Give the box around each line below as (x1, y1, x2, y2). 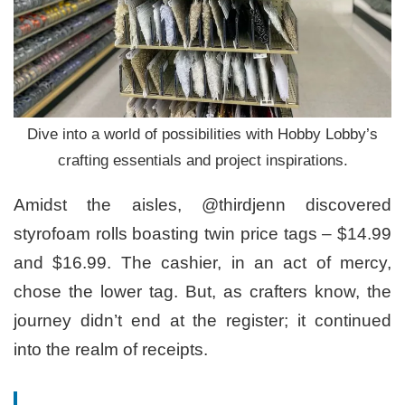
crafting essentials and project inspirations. (57, 152, 348, 170)
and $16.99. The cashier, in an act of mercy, (14, 253, 391, 273)
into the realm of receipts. (14, 340, 208, 360)
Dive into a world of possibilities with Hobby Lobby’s (27, 126, 378, 144)
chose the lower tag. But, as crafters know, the (14, 282, 391, 302)
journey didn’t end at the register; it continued (14, 311, 391, 331)
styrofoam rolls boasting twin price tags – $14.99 (14, 224, 391, 244)
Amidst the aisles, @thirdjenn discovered (14, 195, 391, 215)
